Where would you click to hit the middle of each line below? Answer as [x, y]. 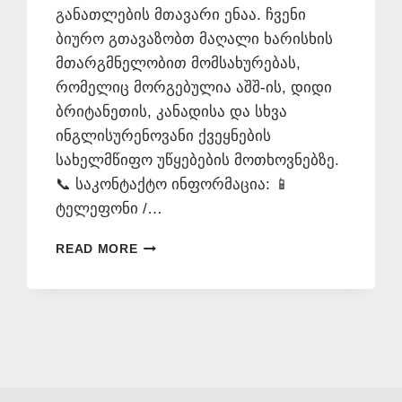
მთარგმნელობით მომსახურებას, [179, 64]
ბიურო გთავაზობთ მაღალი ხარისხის [195, 39]
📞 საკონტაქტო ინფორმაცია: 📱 [173, 185]
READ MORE [97, 249]
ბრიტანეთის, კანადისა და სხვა [172, 112]
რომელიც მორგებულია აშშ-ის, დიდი [194, 88]
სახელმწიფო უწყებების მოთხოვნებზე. [198, 161]
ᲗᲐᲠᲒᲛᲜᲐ [165, 264]
